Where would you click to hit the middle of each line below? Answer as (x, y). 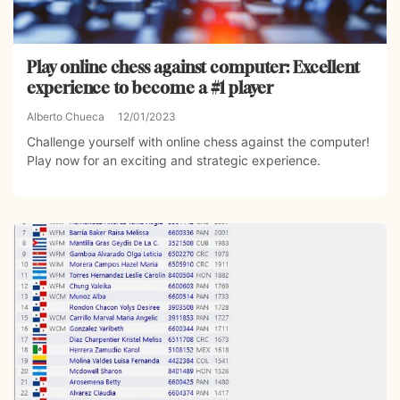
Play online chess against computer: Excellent (193, 67)
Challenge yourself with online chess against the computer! (198, 142)
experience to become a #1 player (150, 88)
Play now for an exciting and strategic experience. (174, 161)
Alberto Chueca (66, 117)
